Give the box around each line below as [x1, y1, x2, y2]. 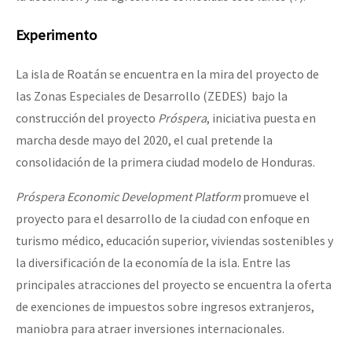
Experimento [16, 26, 97, 45]
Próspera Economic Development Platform [16, 188, 240, 204]
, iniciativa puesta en [207, 109, 316, 126]
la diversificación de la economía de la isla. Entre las [16, 254, 291, 270]
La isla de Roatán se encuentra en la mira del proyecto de [16, 65, 319, 82]
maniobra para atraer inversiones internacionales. [16, 320, 284, 336]
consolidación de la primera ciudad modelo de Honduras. [16, 153, 315, 170]
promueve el [240, 188, 310, 204]
